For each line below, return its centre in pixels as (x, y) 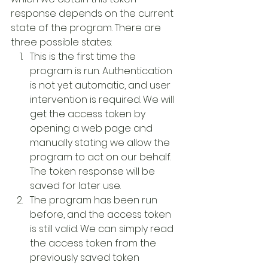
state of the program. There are (87, 28)
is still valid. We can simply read (103, 229)
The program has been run (95, 200)
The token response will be (94, 171)
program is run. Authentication (102, 71)
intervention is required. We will (103, 100)
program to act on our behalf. (102, 157)
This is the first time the (84, 57)
